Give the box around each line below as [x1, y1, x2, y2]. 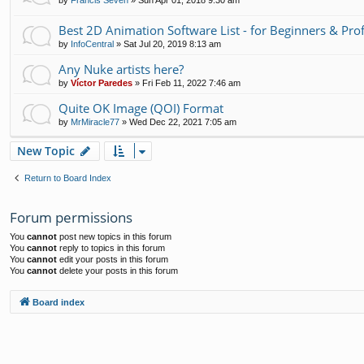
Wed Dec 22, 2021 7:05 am [129, 117, 236, 128]
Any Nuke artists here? [58, 61, 184, 78]
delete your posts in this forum [57, 266, 178, 276]
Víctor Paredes [71, 78, 132, 89]
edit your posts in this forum [57, 254, 168, 265]
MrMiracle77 [71, 117, 119, 128]
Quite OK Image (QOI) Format [58, 100, 223, 117]
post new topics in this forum [57, 232, 171, 242]
